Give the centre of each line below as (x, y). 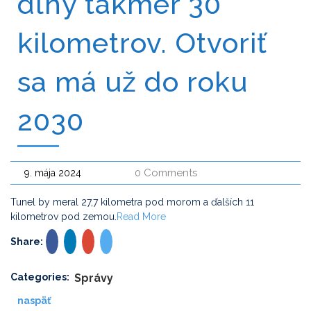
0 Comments (166, 173)
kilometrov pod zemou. (64, 217)
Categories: (40, 277)
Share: (27, 242)
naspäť (34, 301)
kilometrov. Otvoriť (142, 43)
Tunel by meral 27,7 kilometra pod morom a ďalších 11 (132, 202)
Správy (94, 278)
